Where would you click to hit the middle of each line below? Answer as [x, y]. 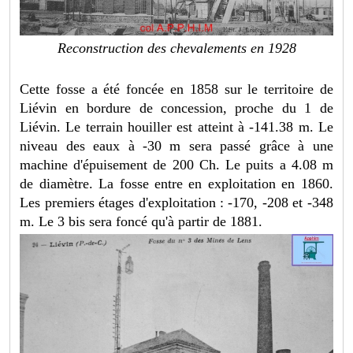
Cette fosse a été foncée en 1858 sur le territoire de [176, 89]
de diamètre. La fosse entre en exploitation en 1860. [176, 184]
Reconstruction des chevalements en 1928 [176, 48]
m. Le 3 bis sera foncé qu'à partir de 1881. [141, 222]
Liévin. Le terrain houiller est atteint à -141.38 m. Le [176, 127]
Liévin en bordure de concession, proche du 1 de [176, 108]
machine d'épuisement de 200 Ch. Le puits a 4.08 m [176, 165]
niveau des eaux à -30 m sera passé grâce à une [176, 146]
